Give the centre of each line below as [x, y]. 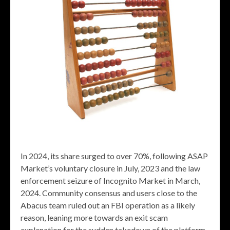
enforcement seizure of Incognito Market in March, [110, 181]
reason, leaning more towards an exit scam [94, 218]
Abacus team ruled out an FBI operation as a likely [108, 205]
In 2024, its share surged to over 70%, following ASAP [114, 156]
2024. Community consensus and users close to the [109, 193]
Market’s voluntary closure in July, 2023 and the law [110, 168]
